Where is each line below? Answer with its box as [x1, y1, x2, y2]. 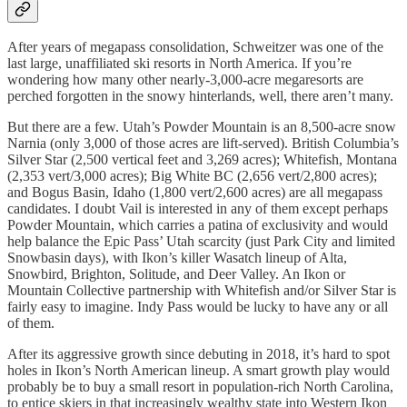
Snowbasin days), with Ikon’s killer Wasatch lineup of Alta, [7, 250, 347, 266]
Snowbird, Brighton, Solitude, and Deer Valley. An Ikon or [7, 266, 345, 283]
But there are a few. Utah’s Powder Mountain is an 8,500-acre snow [7, 119, 396, 135]
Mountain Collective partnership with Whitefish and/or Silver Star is [7, 283, 396, 299]
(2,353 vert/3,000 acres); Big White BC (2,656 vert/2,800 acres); [7, 168, 377, 184]
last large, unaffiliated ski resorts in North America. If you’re [7, 55, 352, 72]
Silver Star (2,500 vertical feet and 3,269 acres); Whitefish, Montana [7, 152, 397, 168]
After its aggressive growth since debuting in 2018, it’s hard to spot [7, 346, 390, 362]
